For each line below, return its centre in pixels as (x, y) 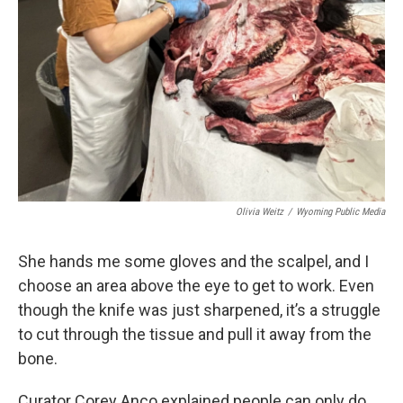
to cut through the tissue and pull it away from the (195, 335)
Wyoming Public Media (340, 212)
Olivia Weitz (260, 212)
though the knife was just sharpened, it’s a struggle (199, 310)
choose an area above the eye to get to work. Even (196, 286)
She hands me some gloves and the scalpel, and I (193, 262)
